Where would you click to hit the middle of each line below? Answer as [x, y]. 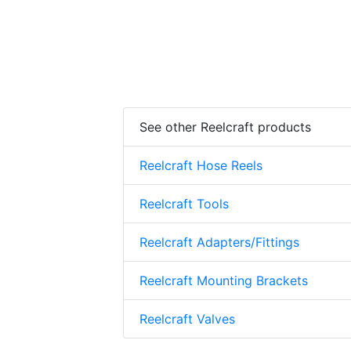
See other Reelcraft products [225, 127]
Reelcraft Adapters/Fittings [219, 242]
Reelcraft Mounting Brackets [224, 281]
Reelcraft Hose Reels [201, 166]
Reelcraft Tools [184, 204]
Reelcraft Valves [187, 319]
